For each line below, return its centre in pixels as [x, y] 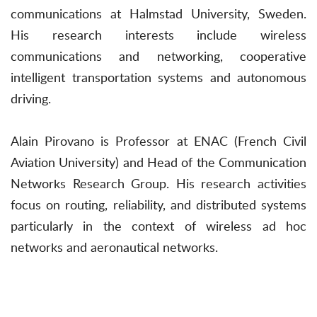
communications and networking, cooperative [158, 56]
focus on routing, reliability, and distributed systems [158, 205]
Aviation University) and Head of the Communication [158, 162]
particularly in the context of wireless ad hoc [158, 226]
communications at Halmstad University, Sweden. [158, 14]
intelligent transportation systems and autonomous [158, 77]
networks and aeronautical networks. [114, 247]
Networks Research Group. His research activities [158, 184]
